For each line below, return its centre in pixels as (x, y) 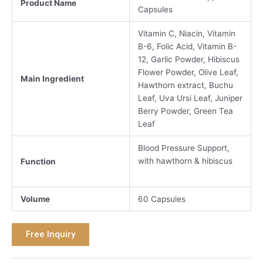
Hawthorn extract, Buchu (185, 85)
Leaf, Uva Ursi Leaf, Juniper (190, 98)
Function (38, 161)
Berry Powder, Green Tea (185, 111)
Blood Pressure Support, (183, 148)
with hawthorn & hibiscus (185, 161)
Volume (35, 199)
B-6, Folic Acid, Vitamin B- (187, 46)
